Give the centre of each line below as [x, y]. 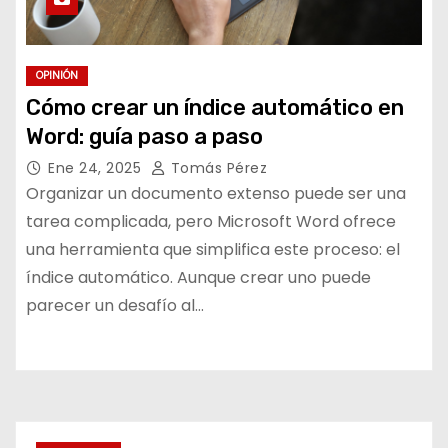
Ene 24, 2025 [97, 168]
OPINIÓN [57, 75]
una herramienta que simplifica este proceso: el [213, 249]
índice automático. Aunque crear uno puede [198, 277]
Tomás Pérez [216, 168]
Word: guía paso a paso [144, 136]
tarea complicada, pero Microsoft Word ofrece [211, 221]
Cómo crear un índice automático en [215, 107]
